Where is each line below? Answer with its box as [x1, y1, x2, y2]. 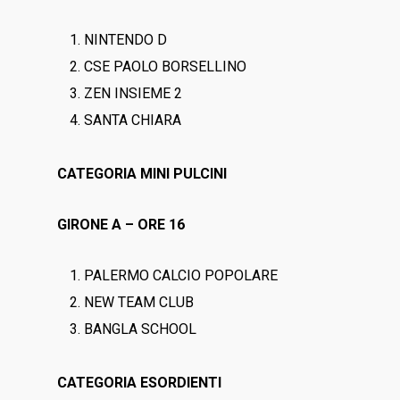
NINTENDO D [84, 31, 168, 48]
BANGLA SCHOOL [84, 321, 197, 337]
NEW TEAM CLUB [84, 294, 195, 311]
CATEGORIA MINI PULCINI [57, 165, 228, 182]
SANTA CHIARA [84, 112, 182, 129]
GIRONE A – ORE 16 [57, 216, 186, 233]
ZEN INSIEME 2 [84, 85, 183, 102]
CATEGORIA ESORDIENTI [57, 374, 226, 391]
